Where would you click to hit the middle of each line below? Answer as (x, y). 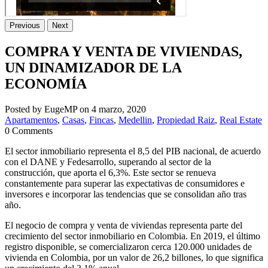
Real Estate (241, 120)
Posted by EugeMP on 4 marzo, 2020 (75, 109)
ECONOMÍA (46, 83)
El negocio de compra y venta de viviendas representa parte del (124, 225)
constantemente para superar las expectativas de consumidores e (125, 183)
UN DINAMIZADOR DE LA (93, 67)
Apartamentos (31, 120)
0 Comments (29, 130)
